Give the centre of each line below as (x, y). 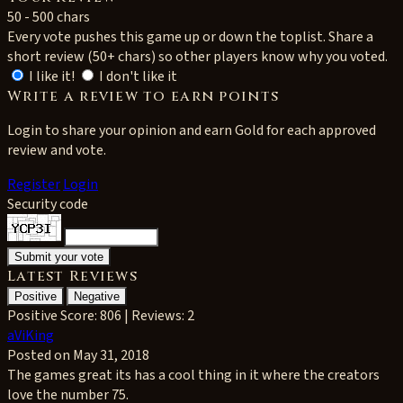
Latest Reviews (72, 276)
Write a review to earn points (143, 96)
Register (34, 184)
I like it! (52, 76)
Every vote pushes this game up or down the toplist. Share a (190, 37)
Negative (97, 296)
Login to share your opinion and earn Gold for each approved (192, 130)
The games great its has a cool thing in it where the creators (193, 375)
